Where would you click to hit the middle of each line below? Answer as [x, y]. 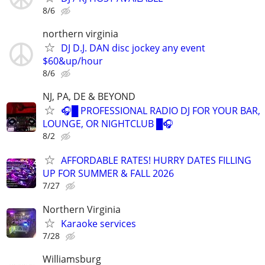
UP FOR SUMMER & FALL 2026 [108, 174]
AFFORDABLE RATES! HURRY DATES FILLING [156, 161]
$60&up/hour [73, 61]
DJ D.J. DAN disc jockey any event [133, 48]
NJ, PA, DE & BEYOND [89, 97]
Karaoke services [98, 223]
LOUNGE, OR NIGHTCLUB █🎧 [108, 124]
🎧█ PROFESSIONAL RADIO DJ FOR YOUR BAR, [161, 111]
